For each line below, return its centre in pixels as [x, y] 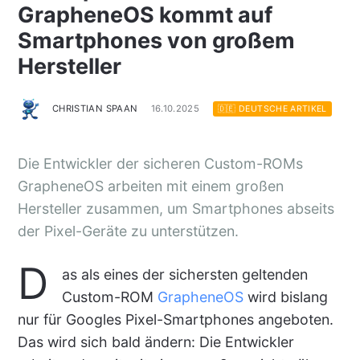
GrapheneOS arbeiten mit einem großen [150, 186]
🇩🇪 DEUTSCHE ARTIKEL [272, 109]
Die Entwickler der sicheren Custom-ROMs [160, 164]
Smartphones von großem [156, 41]
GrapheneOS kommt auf [145, 15]
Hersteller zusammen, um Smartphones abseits [176, 209]
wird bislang [285, 297]
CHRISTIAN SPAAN [95, 109]
